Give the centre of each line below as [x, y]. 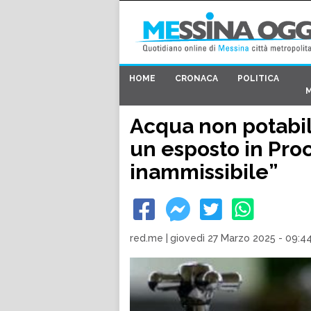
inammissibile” [204, 172]
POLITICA [258, 79]
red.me [146, 238]
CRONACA [196, 79]
